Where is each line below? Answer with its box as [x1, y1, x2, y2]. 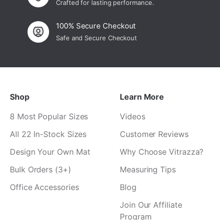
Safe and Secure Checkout [56, 34, 137, 42]
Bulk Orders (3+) [10, 165, 71, 175]
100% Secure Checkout [56, 21, 136, 31]
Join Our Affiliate [120, 200, 182, 210]
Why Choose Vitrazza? [120, 147, 204, 157]
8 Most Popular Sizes [10, 111, 88, 122]
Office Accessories [10, 182, 79, 192]
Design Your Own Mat [10, 147, 90, 157]
